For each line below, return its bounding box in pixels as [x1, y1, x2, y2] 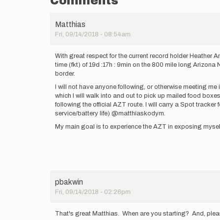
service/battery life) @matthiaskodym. [55, 110, 165, 117]
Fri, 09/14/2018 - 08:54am [55, 31, 131, 38]
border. [55, 70, 75, 77]
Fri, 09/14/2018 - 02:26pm [55, 189, 131, 195]
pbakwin [55, 178, 83, 186]
